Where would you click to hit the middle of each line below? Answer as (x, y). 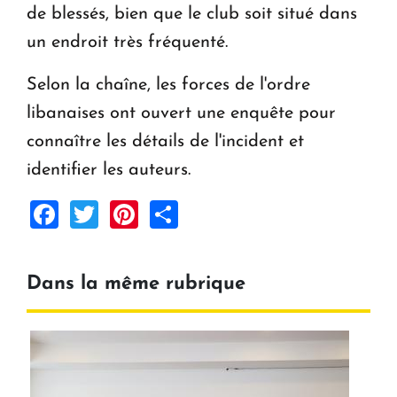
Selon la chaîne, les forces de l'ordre (168, 86)
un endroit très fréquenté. (127, 43)
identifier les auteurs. (109, 171)
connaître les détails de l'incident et (165, 142)
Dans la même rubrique (136, 284)
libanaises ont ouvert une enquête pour (181, 114)
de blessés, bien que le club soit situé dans (192, 15)
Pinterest (194, 213)
